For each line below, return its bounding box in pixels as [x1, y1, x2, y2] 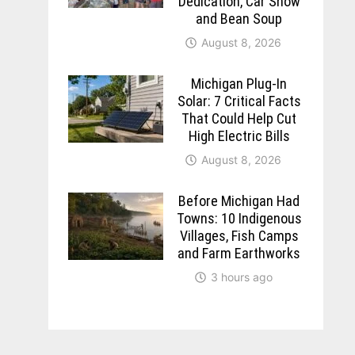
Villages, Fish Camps [179, 227, 299, 244]
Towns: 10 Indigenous [176, 209, 302, 227]
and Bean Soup [196, 10, 283, 27]
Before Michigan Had [178, 192, 300, 209]
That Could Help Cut [181, 109, 297, 127]
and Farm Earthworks [177, 244, 301, 261]
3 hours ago [210, 269, 273, 284]
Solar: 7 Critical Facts [177, 92, 301, 109]
